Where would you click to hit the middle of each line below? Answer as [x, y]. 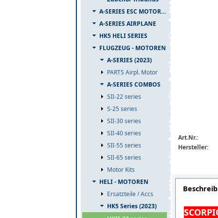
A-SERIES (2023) [129, 60]
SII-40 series [124, 133]
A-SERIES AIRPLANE [128, 24]
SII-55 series [124, 145]
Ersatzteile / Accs [130, 194]
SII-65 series [124, 157]
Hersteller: [193, 147]
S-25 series [122, 109]
